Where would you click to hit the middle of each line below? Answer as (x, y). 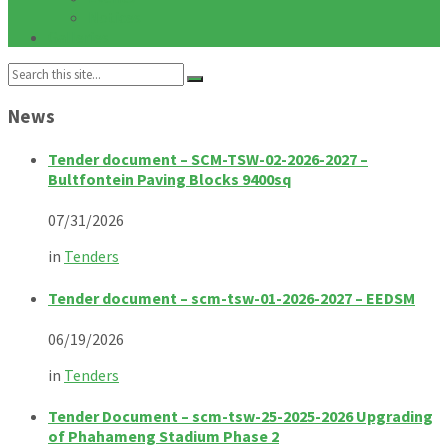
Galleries (78, 37)
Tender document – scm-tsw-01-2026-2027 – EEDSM (231, 297)
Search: (31, 72)
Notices (114, 17)
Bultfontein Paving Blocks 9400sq (169, 178)
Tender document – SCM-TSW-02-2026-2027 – (208, 158)
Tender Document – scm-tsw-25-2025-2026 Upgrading (240, 416)
